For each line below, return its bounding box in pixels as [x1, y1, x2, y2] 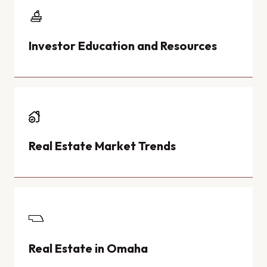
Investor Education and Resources [29, 38, 217, 53]
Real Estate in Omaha [29, 240, 148, 256]
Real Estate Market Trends [29, 138, 176, 153]
